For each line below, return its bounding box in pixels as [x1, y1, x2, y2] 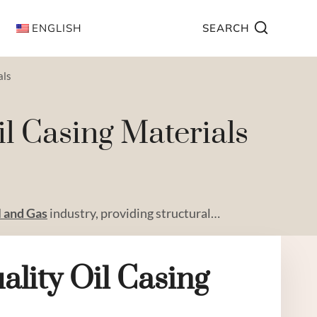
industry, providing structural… [47, 204, 220, 221]
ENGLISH [32, 21, 82, 35]
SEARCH [202, 21, 250, 35]
